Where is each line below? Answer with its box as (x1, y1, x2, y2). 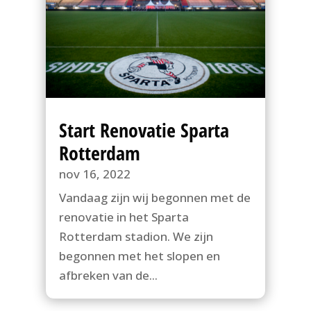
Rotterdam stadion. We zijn (58, 228, 213, 245)
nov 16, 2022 (58, 166, 131, 183)
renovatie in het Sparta (58, 209, 189, 226)
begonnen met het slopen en (58, 248, 220, 264)
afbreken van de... (58, 267, 158, 284)
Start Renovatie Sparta (58, 117, 229, 144)
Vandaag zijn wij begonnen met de (58, 190, 251, 206)
